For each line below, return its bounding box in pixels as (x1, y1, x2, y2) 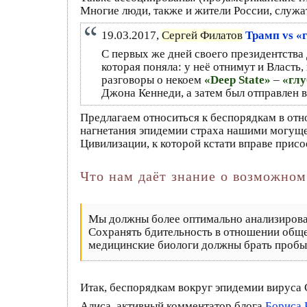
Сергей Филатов (162, 28, 243, 42)
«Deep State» (204, 73, 271, 86)
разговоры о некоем (101, 73, 204, 86)
